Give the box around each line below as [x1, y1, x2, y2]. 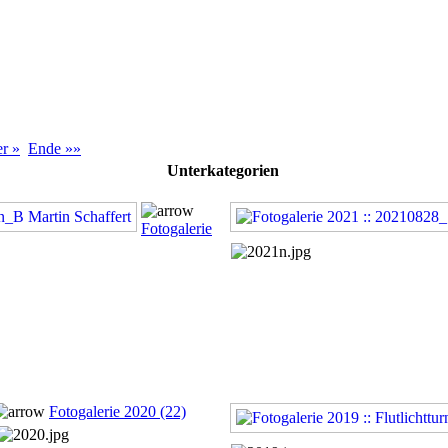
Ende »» [28, 139, 81, 157]
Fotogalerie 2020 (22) [49, 402, 186, 420]
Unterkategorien [166, 161, 279, 179]
